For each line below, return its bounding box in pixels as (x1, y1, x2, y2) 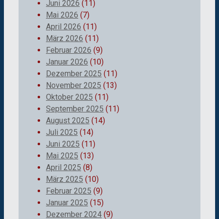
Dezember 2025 (46, 68, 102, 78)
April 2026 (46, 22, 81, 31)
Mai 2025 (46, 151, 78, 160)
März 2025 (46, 174, 83, 184)
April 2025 (46, 162, 81, 172)
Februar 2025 (46, 186, 91, 196)
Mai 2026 (46, 10, 78, 20)
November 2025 (46, 80, 101, 90)
